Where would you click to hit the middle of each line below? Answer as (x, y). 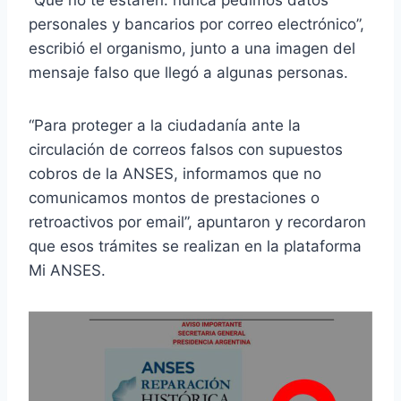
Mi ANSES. (67, 270)
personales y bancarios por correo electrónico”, (196, 24)
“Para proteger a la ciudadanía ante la (165, 125)
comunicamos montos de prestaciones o (174, 197)
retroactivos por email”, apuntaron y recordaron (197, 222)
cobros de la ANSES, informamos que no (175, 173)
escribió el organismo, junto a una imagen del (192, 48)
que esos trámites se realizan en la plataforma (195, 246)
